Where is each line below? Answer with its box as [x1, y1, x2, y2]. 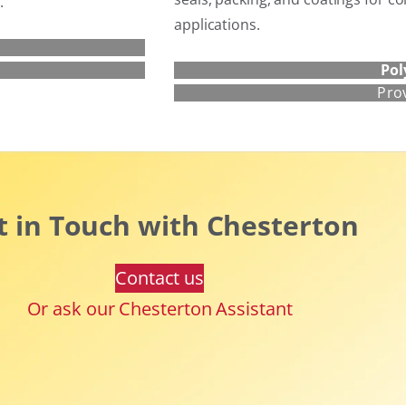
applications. [174, 14, 260, 34]
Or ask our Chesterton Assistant [26, 295, 293, 321]
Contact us [115, 265, 204, 290]
